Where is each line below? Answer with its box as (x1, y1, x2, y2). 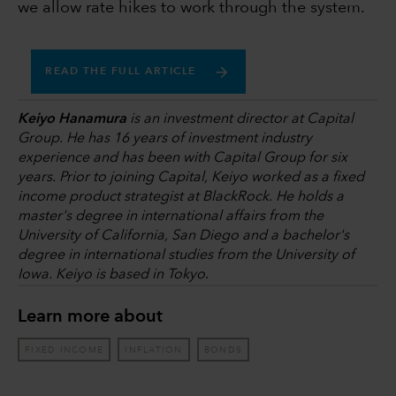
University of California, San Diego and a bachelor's (18, 229, 349, 244)
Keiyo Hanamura (18, 112, 126, 127)
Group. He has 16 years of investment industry (18, 132, 312, 147)
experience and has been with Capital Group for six (18, 151, 347, 166)
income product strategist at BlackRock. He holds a (18, 190, 344, 205)
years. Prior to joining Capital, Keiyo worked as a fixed (18, 171, 364, 186)
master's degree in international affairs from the (18, 209, 324, 225)
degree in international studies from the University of (18, 248, 354, 263)
